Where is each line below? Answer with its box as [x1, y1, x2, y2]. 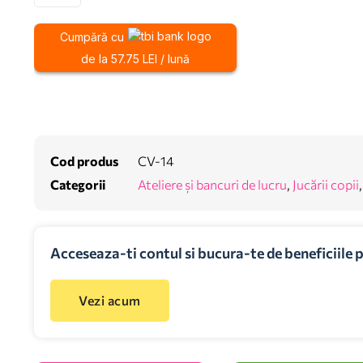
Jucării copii [293, 177, 359, 193]
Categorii [50, 177, 105, 193]
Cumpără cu [59, 30, 124, 45]
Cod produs [50, 153, 118, 169]
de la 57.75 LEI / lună [81, 52, 190, 66]
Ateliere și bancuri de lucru [138, 177, 287, 193]
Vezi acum [79, 293, 141, 309]
